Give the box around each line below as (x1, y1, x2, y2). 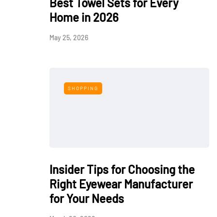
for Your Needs (49, 191, 124, 205)
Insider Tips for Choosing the (49, 162, 195, 176)
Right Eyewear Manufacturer (49, 177, 193, 191)
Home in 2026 (49, 10, 119, 24)
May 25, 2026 (49, 33, 88, 42)
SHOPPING (68, 85, 98, 91)
